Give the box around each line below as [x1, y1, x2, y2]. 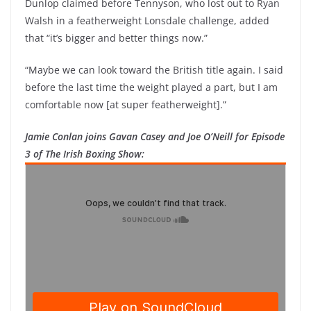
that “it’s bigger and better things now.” [25, 31, 208, 44]
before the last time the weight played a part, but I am [25, 81, 278, 94]
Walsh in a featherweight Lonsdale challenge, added [25, 14, 269, 27]
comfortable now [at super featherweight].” [25, 98, 226, 111]
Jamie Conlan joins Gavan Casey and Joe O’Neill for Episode [25, 130, 285, 143]
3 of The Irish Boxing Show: [25, 147, 144, 160]
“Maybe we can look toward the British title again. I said [25, 63, 283, 76]
